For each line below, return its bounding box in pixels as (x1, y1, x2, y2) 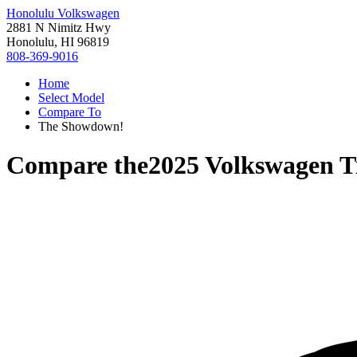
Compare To (38, 105, 101, 119)
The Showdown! (38, 120, 124, 133)
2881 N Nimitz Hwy (6, 21, 111, 34)
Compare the (6, 151, 148, 180)
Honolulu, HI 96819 (6, 35, 109, 49)
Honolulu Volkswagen (6, 6, 120, 20)
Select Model (38, 91, 104, 104)
